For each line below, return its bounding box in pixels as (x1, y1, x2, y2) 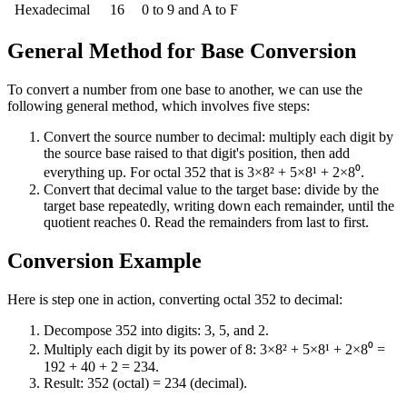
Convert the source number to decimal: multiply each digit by (44, 129, 393, 145)
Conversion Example (7, 249, 202, 273)
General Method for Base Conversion (7, 39, 356, 64)
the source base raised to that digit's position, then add (44, 145, 350, 162)
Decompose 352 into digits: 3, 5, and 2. (44, 323, 269, 339)
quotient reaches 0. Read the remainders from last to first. (44, 214, 369, 231)
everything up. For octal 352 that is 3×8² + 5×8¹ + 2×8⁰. (44, 164, 364, 181)
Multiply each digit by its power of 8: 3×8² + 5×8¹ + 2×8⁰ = (44, 342, 385, 358)
